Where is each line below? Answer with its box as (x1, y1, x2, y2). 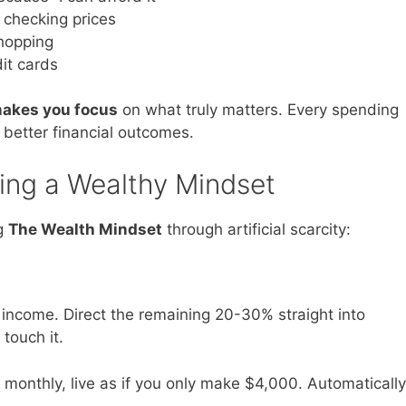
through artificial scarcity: (162, 219, 351, 238)
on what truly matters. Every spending (118, 101, 399, 120)
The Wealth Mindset (8, 219, 162, 238)
